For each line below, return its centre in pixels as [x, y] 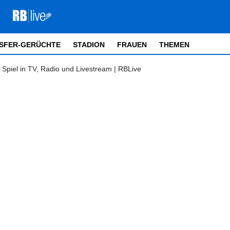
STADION [89, 45]
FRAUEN [132, 45]
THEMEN [174, 45]
